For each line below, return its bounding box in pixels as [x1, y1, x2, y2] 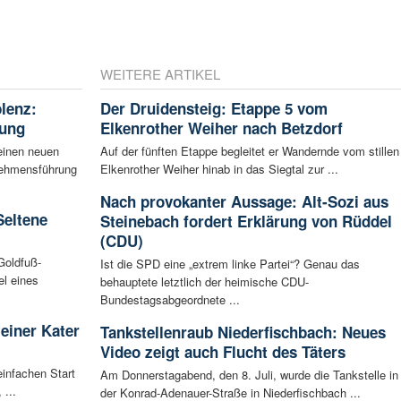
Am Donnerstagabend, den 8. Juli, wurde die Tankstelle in [99, 366, 398, 384]
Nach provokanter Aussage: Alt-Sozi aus [99, 191, 388, 213]
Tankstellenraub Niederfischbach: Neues [99, 321, 386, 344]
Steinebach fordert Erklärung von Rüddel [99, 210, 392, 233]
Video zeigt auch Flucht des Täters [99, 341, 346, 363]
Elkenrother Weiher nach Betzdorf [99, 117, 343, 140]
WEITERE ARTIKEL [99, 64, 220, 84]
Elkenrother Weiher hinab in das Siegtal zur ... [99, 160, 338, 178]
